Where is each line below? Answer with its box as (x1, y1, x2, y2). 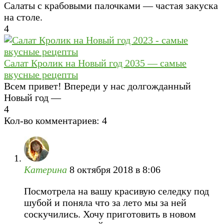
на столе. (4, 11, 42, 22)
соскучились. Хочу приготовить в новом (24, 208, 196, 219)
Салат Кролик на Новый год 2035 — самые (4, 57, 186, 68)
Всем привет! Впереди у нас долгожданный (4, 80, 191, 91)
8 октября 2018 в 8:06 (69, 163, 160, 175)
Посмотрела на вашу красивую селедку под (24, 185, 209, 196)
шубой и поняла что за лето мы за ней (24, 196, 186, 208)
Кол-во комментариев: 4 (4, 114, 107, 126)
